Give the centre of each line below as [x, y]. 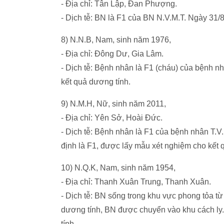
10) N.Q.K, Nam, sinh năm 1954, [118, 168]
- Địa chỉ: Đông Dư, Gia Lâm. [112, 54]
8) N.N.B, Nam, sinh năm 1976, [116, 40]
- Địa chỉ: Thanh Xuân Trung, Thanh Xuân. [136, 182]
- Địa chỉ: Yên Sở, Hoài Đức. [112, 118]
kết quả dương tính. [96, 82]
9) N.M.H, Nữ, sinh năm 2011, [113, 104]
